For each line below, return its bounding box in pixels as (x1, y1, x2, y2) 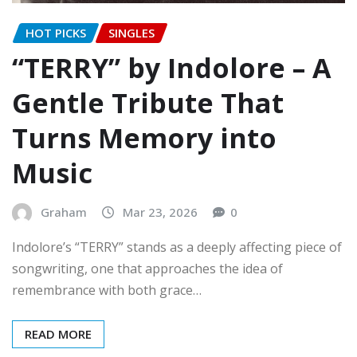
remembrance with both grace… (12, 280, 202, 299)
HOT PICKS (25, 24, 86, 41)
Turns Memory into (12, 120, 277, 157)
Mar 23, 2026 (123, 204, 198, 221)
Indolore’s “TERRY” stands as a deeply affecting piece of (12, 237, 342, 256)
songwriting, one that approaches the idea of (12, 259, 283, 277)
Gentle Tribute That (12, 84, 284, 122)
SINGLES (108, 24, 155, 41)
